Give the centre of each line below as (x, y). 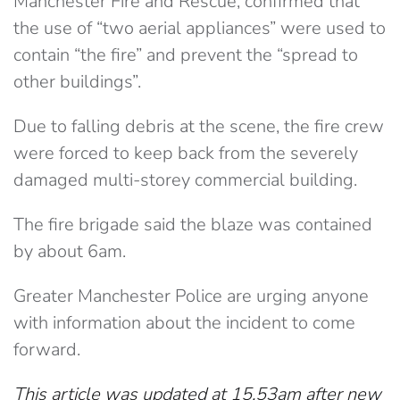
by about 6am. (70, 251)
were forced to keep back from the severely (186, 153)
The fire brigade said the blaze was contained (193, 225)
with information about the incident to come (184, 323)
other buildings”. (77, 82)
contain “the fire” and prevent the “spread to (186, 55)
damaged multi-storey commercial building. (185, 180)
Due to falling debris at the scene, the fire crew (199, 126)
